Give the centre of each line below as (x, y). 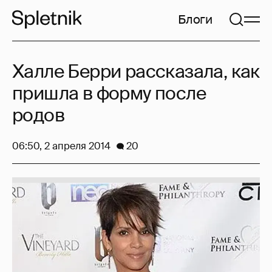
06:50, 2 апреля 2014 (61, 146)
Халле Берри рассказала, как (136, 71)
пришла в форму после (109, 93)
